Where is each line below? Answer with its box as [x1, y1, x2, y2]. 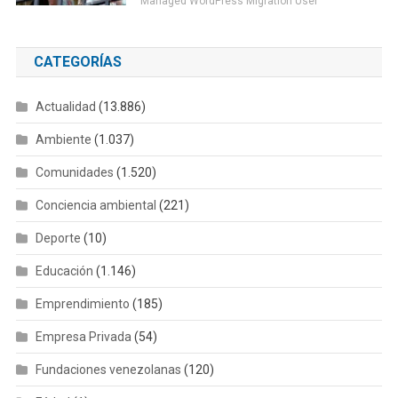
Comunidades [35, 164, 114, 179]
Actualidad [35, 99, 96, 114]
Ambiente [35, 131, 92, 147]
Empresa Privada [35, 329, 131, 344]
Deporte [35, 230, 81, 245]
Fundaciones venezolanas [35, 362, 181, 377]
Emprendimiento [35, 296, 130, 311]
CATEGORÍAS [33, 52, 122, 70]
